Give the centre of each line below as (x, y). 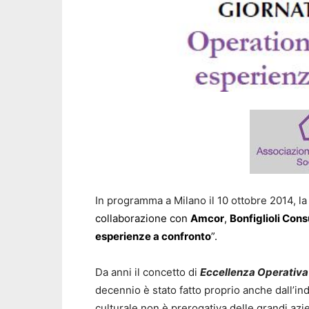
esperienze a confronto (153, 236)
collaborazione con (143, 218)
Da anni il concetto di (148, 272)
